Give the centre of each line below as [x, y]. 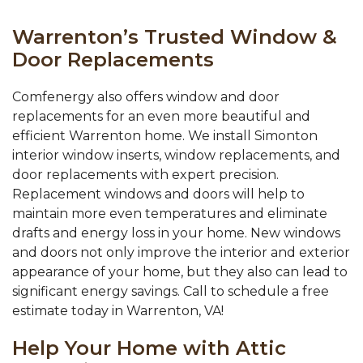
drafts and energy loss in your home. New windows [176, 233]
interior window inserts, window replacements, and [176, 156]
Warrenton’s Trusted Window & [175, 37]
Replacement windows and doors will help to [158, 194]
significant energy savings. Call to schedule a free [171, 292]
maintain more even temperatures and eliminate [170, 214]
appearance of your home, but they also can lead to [180, 272]
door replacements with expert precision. [145, 175]
